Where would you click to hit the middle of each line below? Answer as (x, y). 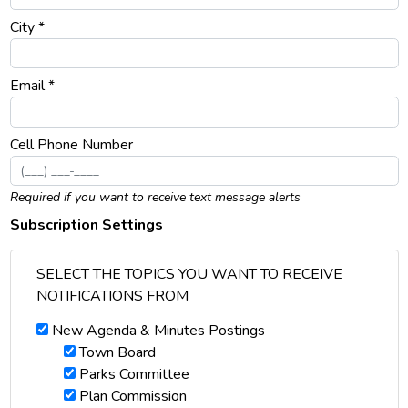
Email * (32, 86)
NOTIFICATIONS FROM (112, 296)
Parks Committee (134, 375)
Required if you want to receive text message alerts (155, 198)
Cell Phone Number (71, 144)
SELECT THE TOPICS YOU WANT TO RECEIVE (189, 275)
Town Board (117, 353)
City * (27, 27)
